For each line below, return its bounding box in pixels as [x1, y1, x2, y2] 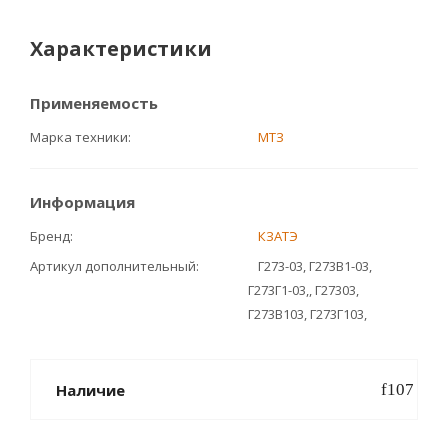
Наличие [56, 380, 125, 400]
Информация [30, 192, 135, 212]
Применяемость [30, 93, 158, 113]
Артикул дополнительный [30, 257, 196, 275]
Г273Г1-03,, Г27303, [248, 281, 359, 299]
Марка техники [30, 128, 128, 146]
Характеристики [30, 35, 212, 62]
